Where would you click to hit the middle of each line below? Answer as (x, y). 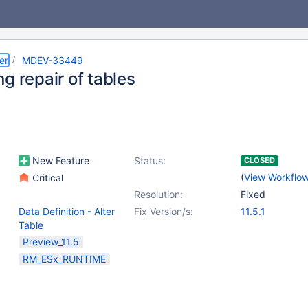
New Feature (59, 161)
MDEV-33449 (53, 60)
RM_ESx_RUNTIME (64, 259)
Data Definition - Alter (67, 211)
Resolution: (158, 194)
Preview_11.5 (51, 242)
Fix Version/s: (164, 211)
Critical (46, 178)
